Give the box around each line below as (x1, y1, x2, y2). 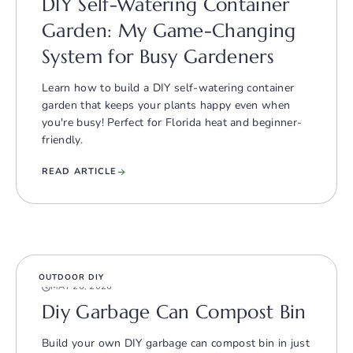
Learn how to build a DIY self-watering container (42, 80, 295, 96)
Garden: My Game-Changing (42, 19, 296, 43)
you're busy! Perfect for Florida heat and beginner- (42, 115, 303, 131)
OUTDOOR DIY (39, 272, 104, 284)
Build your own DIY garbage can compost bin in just (42, 336, 310, 351)
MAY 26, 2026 (50, 281, 113, 293)
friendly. (42, 132, 83, 148)
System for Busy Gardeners (42, 45, 275, 69)
